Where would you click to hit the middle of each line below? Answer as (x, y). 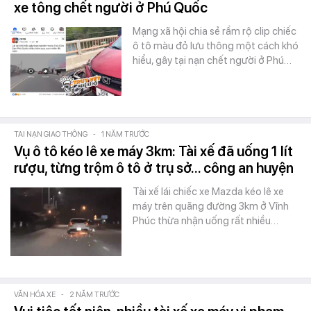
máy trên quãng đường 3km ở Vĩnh (211, 206)
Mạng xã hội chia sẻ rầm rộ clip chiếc (215, 31)
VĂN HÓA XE (35, 295)
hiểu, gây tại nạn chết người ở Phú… (212, 60)
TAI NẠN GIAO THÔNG (51, 134)
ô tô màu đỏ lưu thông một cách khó (216, 46)
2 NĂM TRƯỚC (94, 295)
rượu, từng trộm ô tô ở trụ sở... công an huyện (154, 168)
